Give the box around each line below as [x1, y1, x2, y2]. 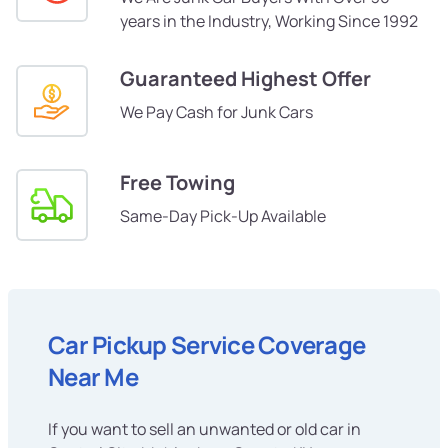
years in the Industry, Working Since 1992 [120, 10, 418, 33]
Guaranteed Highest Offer [120, 65, 371, 93]
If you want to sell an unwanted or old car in [48, 418, 361, 441]
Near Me [48, 360, 138, 394]
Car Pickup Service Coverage [48, 328, 366, 362]
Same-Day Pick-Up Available [120, 205, 326, 228]
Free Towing [120, 169, 235, 197]
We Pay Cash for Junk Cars [120, 101, 313, 124]
